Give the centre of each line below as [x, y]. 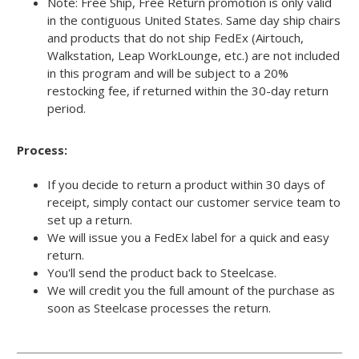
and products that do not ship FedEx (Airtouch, [175, 37]
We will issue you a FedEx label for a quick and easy [188, 237]
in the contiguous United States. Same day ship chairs [194, 20]
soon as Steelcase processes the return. [159, 307]
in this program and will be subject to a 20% [167, 73]
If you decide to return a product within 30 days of [186, 184]
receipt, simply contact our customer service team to [194, 202]
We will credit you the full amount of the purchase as [191, 290]
